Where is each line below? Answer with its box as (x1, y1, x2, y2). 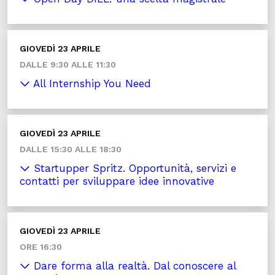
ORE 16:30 (20, 242, 62, 252)
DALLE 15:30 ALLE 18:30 (20, 144, 122, 155)
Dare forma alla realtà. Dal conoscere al (30, 260, 236, 273)
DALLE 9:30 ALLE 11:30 (20, 60, 116, 70)
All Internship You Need (30, 77, 151, 90)
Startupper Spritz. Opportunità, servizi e (30, 162, 236, 175)
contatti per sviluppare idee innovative (20, 175, 214, 188)
